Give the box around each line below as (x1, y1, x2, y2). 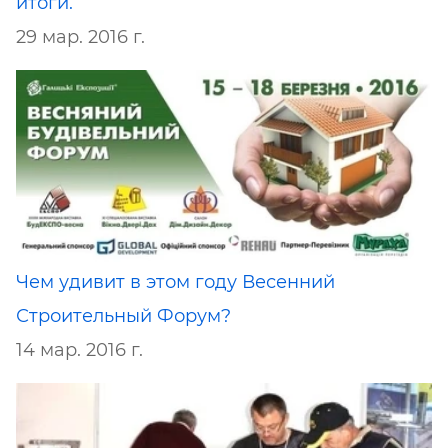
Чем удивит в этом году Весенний (16, 271, 335, 294)
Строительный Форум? (16, 305, 231, 328)
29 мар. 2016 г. (16, 26, 145, 48)
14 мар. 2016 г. (16, 339, 143, 362)
